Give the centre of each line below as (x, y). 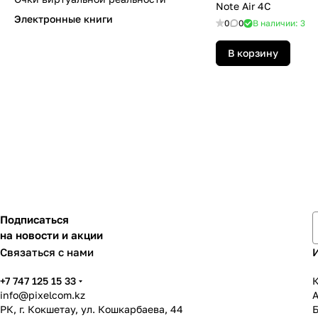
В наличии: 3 (279, 23)
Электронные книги (64, 19)
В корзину (253, 53)
